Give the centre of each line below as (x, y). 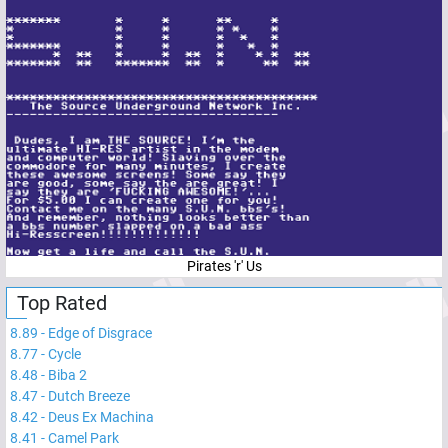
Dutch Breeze (89, 395)
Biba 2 (67, 374)
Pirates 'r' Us (224, 265)
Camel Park (83, 437)
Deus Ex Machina (101, 416)
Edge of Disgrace (100, 332)
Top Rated (62, 302)
